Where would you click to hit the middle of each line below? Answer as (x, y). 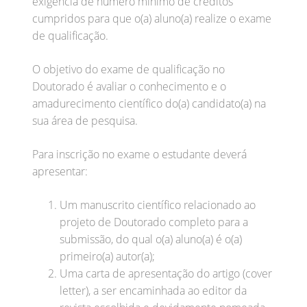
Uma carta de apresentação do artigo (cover (166, 273)
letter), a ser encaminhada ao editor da (153, 290)
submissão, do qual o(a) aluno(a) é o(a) (151, 239)
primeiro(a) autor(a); (107, 256)
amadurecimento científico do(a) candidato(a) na (149, 103)
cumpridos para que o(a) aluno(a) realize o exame (152, 18)
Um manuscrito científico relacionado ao (158, 205)
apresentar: (60, 171)
